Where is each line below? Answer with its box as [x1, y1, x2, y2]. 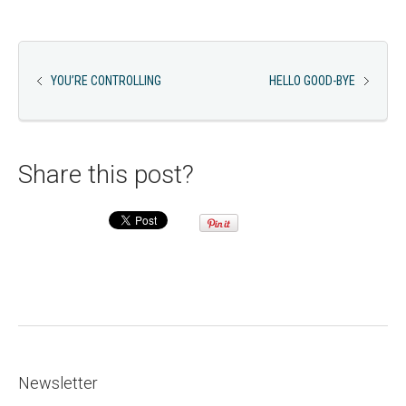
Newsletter [18, 373, 98, 392]
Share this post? [18, 159, 194, 189]
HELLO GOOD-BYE [269, 73, 355, 88]
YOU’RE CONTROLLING [51, 73, 161, 88]
